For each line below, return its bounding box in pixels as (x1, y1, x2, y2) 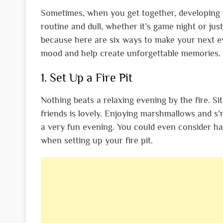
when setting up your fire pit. (41, 135, 153, 145)
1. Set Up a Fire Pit (41, 70, 132, 84)
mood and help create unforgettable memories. (41, 48, 221, 58)
